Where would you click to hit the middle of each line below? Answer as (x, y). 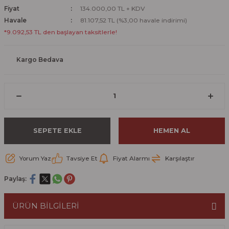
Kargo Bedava (40, 60)
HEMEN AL (172, 131)
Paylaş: (15, 179)
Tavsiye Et (82, 158)
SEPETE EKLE (57, 131)
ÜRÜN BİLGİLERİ (46, 205)
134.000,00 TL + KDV (112, 8)
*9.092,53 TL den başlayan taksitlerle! (61, 32)
